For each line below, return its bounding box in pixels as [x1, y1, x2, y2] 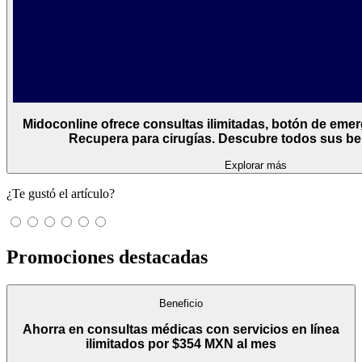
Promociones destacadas [6, 246, 208, 267]
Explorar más [224, 159, 287, 171]
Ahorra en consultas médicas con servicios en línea [23, 322, 339, 336]
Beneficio [159, 297, 203, 310]
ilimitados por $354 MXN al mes [86, 336, 276, 351]
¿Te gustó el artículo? [6, 187, 115, 200]
